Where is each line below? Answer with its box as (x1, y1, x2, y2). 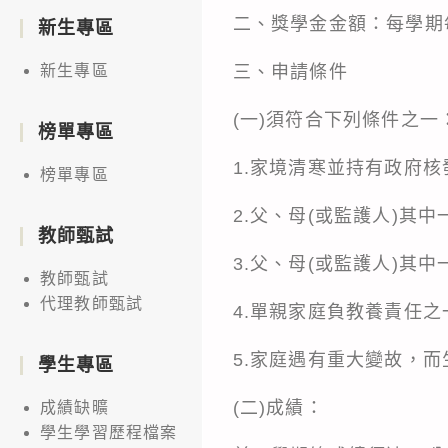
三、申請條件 (232, 61, 348, 82)
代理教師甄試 (40, 294, 144, 312)
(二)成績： (232, 397, 324, 418)
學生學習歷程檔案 (40, 423, 178, 441)
